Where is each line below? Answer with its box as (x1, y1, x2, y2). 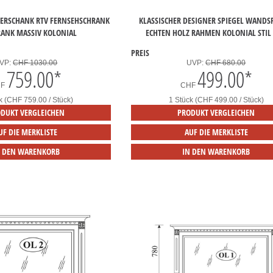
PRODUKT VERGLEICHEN (177, 107, 255, 119)
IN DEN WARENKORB (182, 146, 250, 158)
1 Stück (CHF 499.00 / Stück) (168, 96, 264, 105)
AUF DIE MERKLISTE (184, 126, 248, 138)
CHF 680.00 (205, 58, 246, 68)
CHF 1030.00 (13, 58, 58, 68)
